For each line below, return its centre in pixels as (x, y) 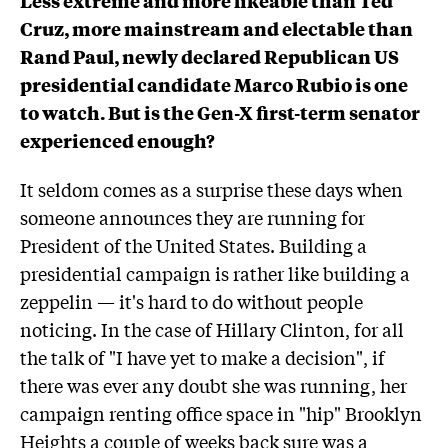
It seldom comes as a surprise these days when (211, 189)
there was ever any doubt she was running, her (213, 385)
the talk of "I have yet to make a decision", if (202, 357)
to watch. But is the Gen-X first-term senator (220, 111)
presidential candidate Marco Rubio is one (214, 83)
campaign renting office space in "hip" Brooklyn (221, 413)
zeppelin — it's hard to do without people (191, 301)
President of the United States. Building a (193, 245)
